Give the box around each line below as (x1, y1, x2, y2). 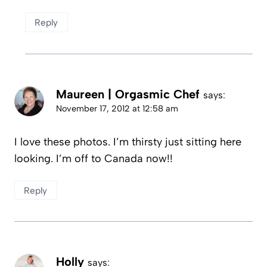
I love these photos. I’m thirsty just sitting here (14, 135, 241, 149)
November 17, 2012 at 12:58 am (56, 103, 178, 114)
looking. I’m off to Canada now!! (14, 152, 173, 166)
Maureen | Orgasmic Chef (56, 86, 200, 101)
